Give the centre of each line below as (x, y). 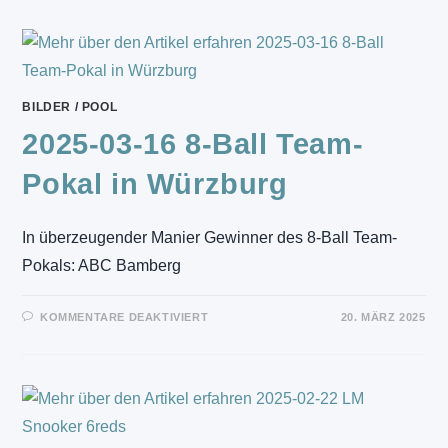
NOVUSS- (241, 12)
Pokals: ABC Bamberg (102, 265)
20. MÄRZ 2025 (383, 317)
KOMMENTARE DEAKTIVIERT (124, 317)
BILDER (47, 107)
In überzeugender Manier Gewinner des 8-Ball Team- (210, 237)
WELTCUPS (248, 25)
